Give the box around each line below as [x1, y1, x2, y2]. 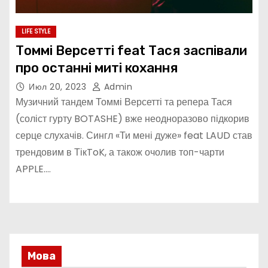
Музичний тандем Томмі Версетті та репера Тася [16, 95, 232, 109]
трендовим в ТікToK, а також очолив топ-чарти [16, 145, 224, 159]
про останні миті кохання [16, 60, 178, 76]
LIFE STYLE [22, 27, 50, 36]
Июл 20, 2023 [29, 81, 89, 93]
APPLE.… [16, 162, 51, 176]
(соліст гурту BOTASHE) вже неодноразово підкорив [16, 112, 249, 126]
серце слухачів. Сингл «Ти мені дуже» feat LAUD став [16, 129, 252, 142]
